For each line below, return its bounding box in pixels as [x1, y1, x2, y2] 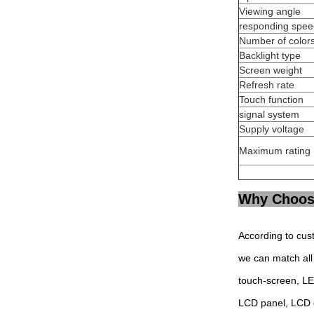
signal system [239, 109, 299, 120]
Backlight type [239, 50, 301, 61]
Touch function [239, 94, 303, 105]
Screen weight [239, 64, 302, 76]
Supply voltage [239, 123, 304, 135]
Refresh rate [239, 79, 294, 90]
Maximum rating [239, 145, 310, 156]
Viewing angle [239, 6, 301, 17]
